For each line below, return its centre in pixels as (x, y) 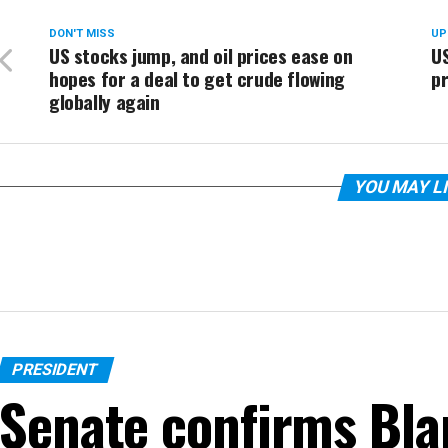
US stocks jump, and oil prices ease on (201, 55)
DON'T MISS (82, 33)
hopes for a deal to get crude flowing (197, 78)
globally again (104, 101)
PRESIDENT (55, 369)
